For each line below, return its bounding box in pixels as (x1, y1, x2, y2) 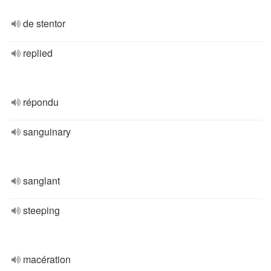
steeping (23, 203, 60, 217)
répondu (23, 95, 59, 109)
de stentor (23, 16, 65, 30)
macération (23, 252, 71, 266)
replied (23, 46, 53, 60)
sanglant (23, 174, 60, 188)
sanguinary (23, 125, 71, 139)
